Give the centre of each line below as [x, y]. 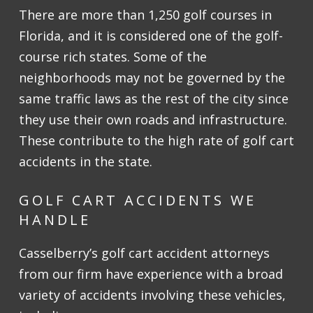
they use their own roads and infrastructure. [153, 120]
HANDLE [55, 220]
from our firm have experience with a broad [151, 274]
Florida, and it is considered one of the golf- [151, 36]
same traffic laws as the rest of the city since [154, 99]
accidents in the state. [86, 162]
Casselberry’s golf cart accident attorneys [144, 253]
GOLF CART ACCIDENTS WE [138, 201]
